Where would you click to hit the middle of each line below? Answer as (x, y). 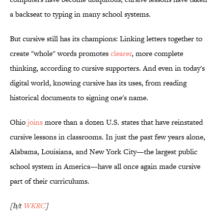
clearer (121, 54)
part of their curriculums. (50, 181)
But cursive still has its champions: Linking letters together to (106, 39)
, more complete (157, 54)
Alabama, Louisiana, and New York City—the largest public (104, 152)
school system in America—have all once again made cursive (105, 166)
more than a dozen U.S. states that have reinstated (123, 122)
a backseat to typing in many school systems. (80, 14)
